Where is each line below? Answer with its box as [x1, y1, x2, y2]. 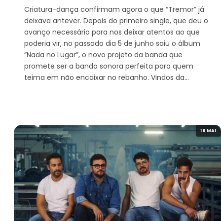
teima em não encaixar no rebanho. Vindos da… [24, 73, 189, 83]
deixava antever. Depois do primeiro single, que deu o [24, 16, 208, 26]
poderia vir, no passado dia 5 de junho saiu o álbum [24, 38, 200, 49]
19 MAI [200, 127, 217, 134]
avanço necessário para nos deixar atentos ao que [24, 27, 200, 37]
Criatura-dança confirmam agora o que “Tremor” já [24, 4, 204, 15]
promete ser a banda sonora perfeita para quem [24, 61, 193, 72]
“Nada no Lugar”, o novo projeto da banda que [24, 50, 183, 60]
